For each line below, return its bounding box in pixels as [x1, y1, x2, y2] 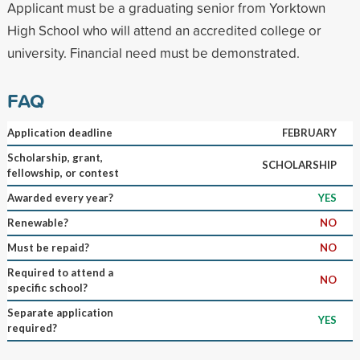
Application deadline [6, 125, 112, 139]
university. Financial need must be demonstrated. [6, 43, 300, 62]
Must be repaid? [6, 240, 89, 254]
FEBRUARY [281, 125, 337, 139]
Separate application [6, 305, 113, 319]
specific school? [6, 280, 88, 294]
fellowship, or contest [6, 166, 119, 179]
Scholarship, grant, [6, 150, 103, 164]
